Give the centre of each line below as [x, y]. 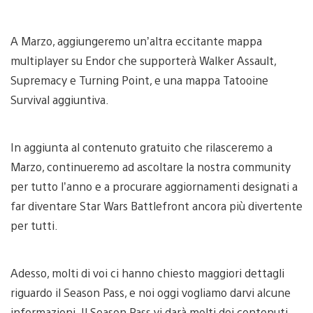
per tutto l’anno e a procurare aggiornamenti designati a [154, 186]
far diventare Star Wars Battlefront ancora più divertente [156, 205]
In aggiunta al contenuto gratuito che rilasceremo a [141, 147]
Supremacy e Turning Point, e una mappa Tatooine [139, 80]
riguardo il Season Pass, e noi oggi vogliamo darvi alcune [151, 292]
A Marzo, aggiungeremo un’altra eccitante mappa [136, 41]
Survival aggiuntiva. [60, 99]
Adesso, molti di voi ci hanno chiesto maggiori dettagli [147, 272]
